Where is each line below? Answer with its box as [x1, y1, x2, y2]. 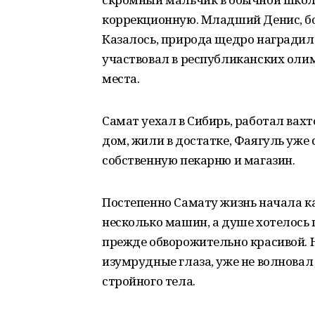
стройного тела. [102, 273, 195, 289]
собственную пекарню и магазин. [102, 152, 295, 168]
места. [102, 70, 140, 86]
